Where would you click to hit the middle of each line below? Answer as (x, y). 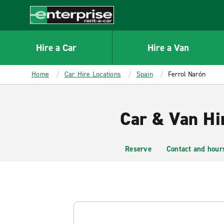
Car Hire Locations (92, 74)
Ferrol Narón (187, 74)
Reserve (138, 149)
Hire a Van (168, 47)
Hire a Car (56, 47)
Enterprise (48, 29)
